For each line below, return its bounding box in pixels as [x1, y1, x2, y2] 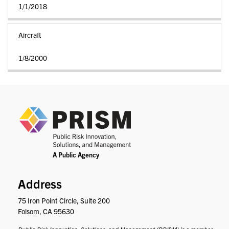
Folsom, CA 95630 [18, 207, 74, 216]
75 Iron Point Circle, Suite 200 [18, 196, 110, 205]
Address [18, 176, 62, 191]
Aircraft [18, 30, 41, 39]
